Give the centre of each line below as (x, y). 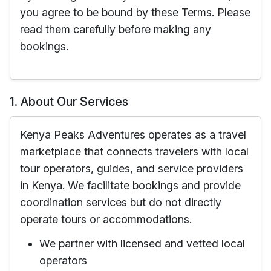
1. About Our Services (69, 102)
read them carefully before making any (116, 29)
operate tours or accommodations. (106, 219)
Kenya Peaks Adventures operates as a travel (133, 135)
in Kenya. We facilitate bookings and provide (130, 185)
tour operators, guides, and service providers (132, 168)
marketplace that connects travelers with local (134, 152)
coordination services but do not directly (121, 202)
